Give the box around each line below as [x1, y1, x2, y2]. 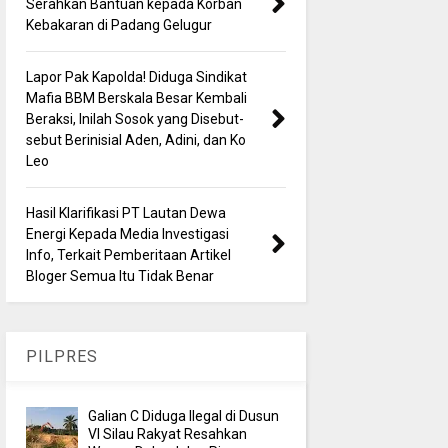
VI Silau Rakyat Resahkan [88, 425, 248, 442]
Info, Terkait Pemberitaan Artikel [25, 246, 231, 263]
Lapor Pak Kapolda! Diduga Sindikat [25, 68, 247, 85]
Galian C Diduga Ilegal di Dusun [88, 407, 280, 424]
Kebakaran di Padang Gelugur [25, 16, 212, 33]
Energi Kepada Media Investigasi [25, 225, 229, 242]
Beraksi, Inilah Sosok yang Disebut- [25, 110, 244, 127]
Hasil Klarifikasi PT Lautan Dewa [25, 204, 226, 221]
